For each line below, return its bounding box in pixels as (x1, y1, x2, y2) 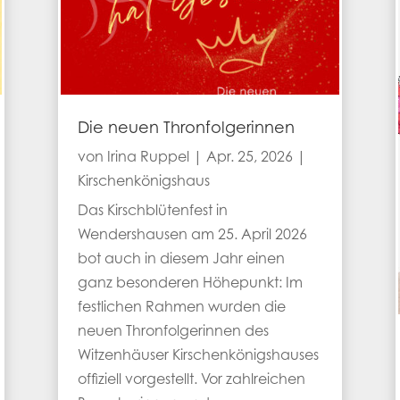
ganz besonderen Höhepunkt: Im (77, 276, 303, 291)
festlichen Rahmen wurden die (77, 300, 286, 315)
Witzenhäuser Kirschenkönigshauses (77, 348, 319, 363)
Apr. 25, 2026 (205, 150, 293, 165)
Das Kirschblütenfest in (77, 204, 228, 219)
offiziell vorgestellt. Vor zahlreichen (77, 372, 305, 387)
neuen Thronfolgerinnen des (77, 324, 269, 339)
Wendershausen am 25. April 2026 (77, 228, 307, 243)
